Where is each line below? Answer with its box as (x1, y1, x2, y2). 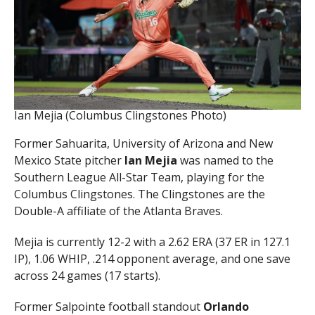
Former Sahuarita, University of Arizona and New (13, 136, 273, 152)
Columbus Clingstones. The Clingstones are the (13, 186, 265, 202)
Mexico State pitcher (13, 153, 124, 169)
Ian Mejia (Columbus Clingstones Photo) (13, 108, 226, 124)
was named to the (176, 153, 274, 169)
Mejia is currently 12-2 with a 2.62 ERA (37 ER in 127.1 (13, 234, 290, 250)
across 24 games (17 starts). (13, 268, 160, 284)
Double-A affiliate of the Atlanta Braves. (13, 203, 223, 219)
